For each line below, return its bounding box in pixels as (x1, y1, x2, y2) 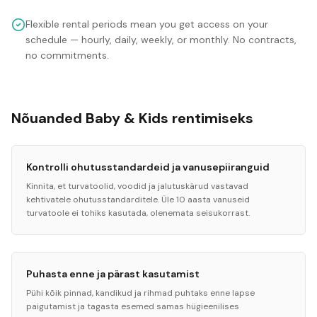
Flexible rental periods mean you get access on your (25, 18, 268, 30)
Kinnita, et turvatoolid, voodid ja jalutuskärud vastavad (26, 180, 248, 192)
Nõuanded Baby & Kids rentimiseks (11, 109, 253, 127)
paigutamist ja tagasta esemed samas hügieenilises (26, 301, 239, 312)
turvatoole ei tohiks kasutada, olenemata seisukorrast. (26, 207, 250, 219)
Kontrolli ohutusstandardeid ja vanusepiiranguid (26, 161, 270, 173)
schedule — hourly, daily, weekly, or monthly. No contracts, (25, 33, 296, 46)
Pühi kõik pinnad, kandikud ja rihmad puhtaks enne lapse (26, 287, 255, 299)
